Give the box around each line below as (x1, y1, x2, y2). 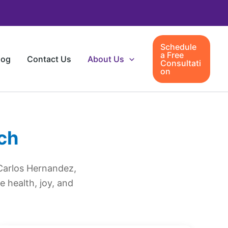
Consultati (160, 58, 201, 68)
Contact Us (27, 53, 71, 64)
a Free (160, 49, 184, 60)
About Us (88, 53, 124, 64)
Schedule (160, 41, 196, 52)
